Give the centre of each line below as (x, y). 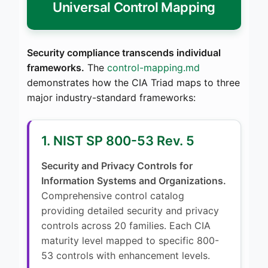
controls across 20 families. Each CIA (126, 225)
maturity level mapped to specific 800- (130, 240)
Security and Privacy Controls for (117, 165)
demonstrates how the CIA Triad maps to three (133, 82)
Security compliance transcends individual (124, 52)
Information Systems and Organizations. (134, 180)
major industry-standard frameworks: (111, 97)
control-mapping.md (153, 67)
